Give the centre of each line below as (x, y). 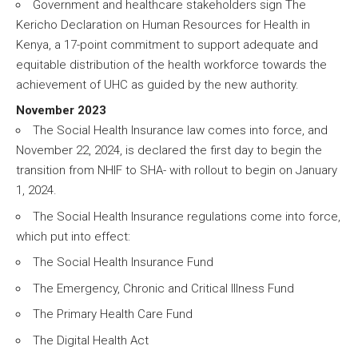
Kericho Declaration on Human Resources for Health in (163, 24)
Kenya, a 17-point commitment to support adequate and (167, 44)
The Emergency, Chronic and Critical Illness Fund (163, 288)
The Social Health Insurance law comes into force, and (180, 131)
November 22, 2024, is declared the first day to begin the (169, 151)
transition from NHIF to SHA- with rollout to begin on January (177, 171)
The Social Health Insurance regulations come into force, (187, 216)
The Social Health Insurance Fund (123, 263)
